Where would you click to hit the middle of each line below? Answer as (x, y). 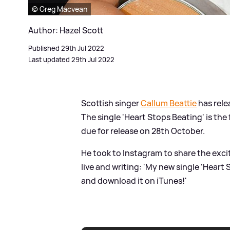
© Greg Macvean (60, 9)
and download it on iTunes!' (134, 180)
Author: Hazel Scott (66, 30)
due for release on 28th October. (143, 131)
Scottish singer (111, 103)
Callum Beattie (169, 103)
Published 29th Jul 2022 (66, 48)
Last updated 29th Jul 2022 (71, 59)
